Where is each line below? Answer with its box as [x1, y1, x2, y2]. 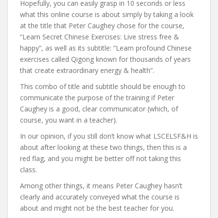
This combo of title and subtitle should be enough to [20, 82, 185, 91]
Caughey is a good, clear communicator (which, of [20, 104, 178, 113]
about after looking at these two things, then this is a [20, 143, 187, 152]
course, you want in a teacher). [20, 115, 117, 125]
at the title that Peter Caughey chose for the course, [20, 21, 184, 30]
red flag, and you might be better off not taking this [20, 154, 181, 163]
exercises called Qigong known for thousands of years [20, 54, 191, 64]
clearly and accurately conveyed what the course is [20, 192, 180, 201]
